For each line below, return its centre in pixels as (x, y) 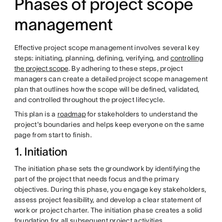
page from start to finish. (53, 135)
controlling (187, 58)
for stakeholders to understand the (142, 114)
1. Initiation (41, 152)
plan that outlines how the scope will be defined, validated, (107, 89)
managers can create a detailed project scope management (111, 79)
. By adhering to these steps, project (126, 68)
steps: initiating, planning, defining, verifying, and (92, 58)
